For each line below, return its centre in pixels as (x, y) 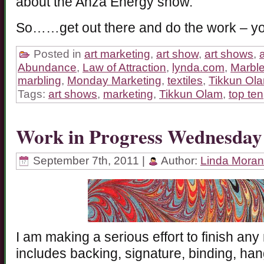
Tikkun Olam (191, 94)
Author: (179, 161)
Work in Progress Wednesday (139, 136)
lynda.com (198, 68)
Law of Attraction (124, 68)
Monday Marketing (114, 81)
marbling (39, 81)
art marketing (117, 54)
